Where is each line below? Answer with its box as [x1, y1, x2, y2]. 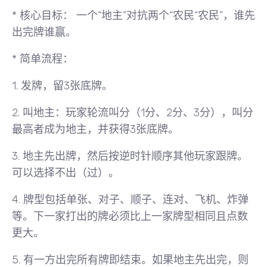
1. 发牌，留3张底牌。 [12, 79, 113, 92]
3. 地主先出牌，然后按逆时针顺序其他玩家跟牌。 [12, 150, 248, 163]
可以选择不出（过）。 [12, 166, 119, 179]
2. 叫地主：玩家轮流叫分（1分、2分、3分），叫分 [12, 106, 253, 119]
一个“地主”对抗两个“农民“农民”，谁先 [73, 9, 255, 22]
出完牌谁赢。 [12, 26, 76, 39]
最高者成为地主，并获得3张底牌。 [12, 123, 179, 136]
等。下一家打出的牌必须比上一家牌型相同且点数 [12, 210, 248, 223]
